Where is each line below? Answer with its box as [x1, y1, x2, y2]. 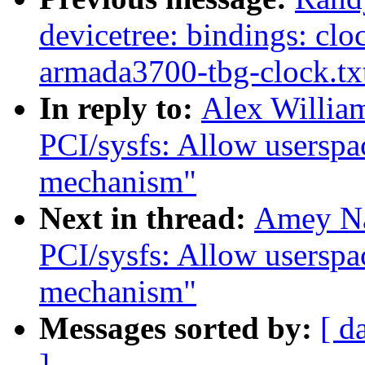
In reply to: [39, 90, 201, 126]
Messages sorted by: [39, 310, 320, 346]
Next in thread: [39, 200, 254, 236]
